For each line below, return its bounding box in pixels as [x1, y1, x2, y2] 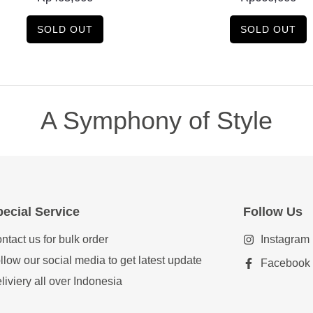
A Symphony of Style [41, 106, 272, 136]
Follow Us [243, 205, 303, 219]
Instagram [261, 233, 310, 246]
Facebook [261, 257, 311, 270]
